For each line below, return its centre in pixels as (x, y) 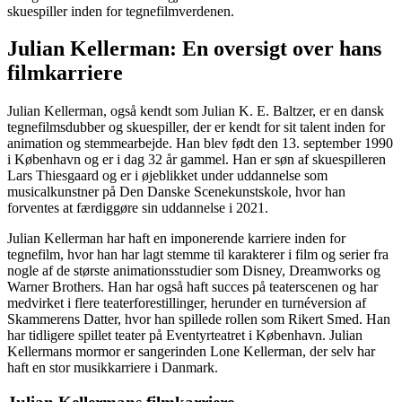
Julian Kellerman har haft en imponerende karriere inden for (176, 239)
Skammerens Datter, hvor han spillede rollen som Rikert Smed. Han (199, 319)
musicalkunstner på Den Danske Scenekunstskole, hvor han (176, 192)
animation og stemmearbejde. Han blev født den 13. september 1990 (200, 144)
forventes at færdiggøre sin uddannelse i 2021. (138, 208)
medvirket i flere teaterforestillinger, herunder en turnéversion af (187, 303)
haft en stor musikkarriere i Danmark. (113, 368)
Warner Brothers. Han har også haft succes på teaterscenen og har (192, 287)
